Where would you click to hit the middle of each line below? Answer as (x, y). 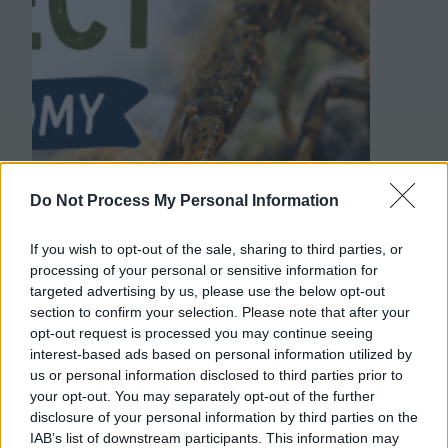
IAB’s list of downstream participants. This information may (214, 438)
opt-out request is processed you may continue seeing (201, 333)
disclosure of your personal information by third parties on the (224, 417)
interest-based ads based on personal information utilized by (221, 354)
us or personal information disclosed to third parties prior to (216, 375)
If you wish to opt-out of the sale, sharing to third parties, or (216, 249)
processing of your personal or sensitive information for (204, 270)
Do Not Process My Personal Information (184, 200)
